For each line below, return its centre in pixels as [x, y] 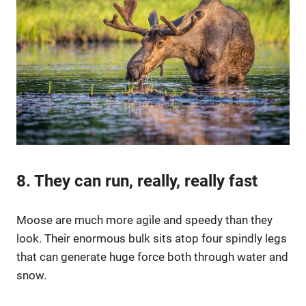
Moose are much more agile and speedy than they [144, 220]
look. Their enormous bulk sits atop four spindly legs [152, 239]
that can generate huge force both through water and [152, 257]
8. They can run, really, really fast [137, 181]
